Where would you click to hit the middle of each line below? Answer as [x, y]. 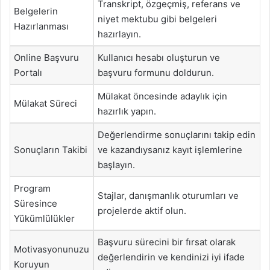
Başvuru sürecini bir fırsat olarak [167, 242]
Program [32, 188]
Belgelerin [36, 11]
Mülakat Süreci [46, 103]
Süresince [36, 203]
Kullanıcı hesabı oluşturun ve [159, 58]
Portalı [28, 73]
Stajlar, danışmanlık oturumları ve [168, 196]
